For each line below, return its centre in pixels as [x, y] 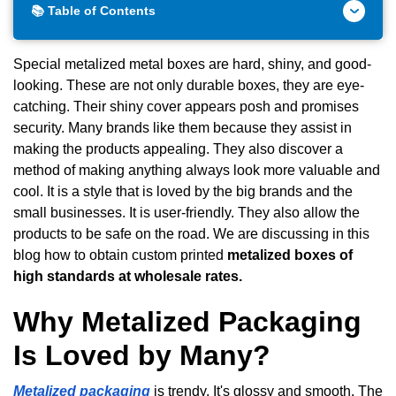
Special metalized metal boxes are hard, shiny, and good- [192, 64]
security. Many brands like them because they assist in [183, 127]
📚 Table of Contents [93, 10]
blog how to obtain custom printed [120, 255]
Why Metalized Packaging [187, 321]
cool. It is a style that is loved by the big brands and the [183, 191]
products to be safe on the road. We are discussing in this [191, 233]
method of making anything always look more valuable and [197, 170]
